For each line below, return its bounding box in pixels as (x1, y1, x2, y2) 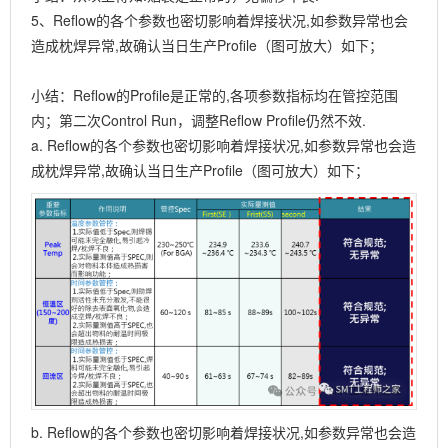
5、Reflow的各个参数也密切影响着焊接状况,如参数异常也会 (31, 9, 408, 30)
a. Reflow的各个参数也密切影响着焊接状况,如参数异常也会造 (31, 134, 416, 155)
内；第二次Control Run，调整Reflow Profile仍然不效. (31, 109, 366, 130)
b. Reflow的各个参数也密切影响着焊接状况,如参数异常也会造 (31, 422, 416, 443)
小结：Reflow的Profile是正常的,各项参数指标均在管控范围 (31, 84, 398, 105)
